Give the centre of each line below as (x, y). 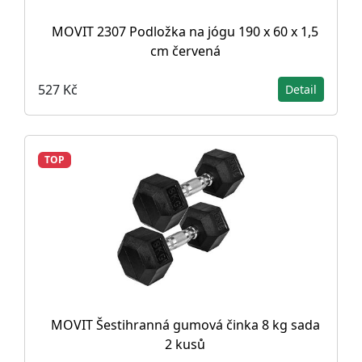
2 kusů (185, 344)
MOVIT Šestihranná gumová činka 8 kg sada (185, 325)
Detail (301, 89)
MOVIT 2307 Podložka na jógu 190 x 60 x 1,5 (185, 32)
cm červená (185, 51)
